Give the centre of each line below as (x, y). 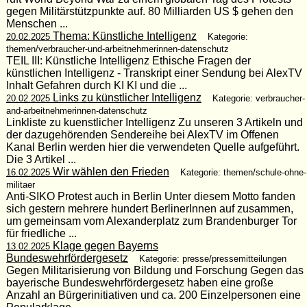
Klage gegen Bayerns (104, 245)
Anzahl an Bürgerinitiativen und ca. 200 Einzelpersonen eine (153, 295)
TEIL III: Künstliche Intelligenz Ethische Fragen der (128, 60)
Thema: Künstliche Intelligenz (123, 36)
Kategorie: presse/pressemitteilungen (212, 258)
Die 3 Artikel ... (41, 159)
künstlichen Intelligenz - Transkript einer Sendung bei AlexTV (154, 73)
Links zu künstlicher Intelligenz (125, 97)
